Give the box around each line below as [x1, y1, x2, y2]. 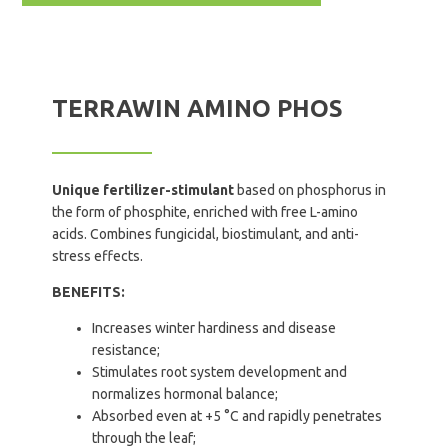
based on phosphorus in [234, 182, 387, 198]
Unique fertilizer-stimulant [52, 182, 235, 198]
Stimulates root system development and [92, 364, 348, 380]
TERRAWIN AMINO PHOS [52, 94, 344, 122]
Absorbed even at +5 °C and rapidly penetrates [92, 408, 383, 424]
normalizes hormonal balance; [92, 386, 279, 402]
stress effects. [52, 248, 144, 264]
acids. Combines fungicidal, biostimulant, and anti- [52, 226, 360, 242]
